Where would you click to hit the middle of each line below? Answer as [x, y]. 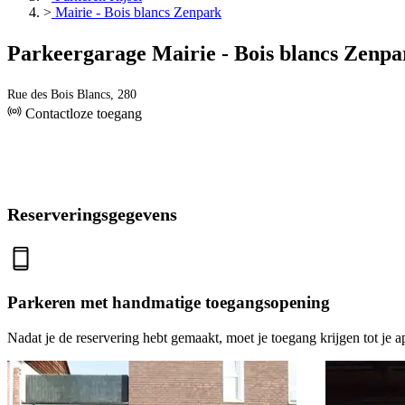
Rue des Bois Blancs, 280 [72, 95]
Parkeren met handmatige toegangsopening [169, 302]
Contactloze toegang [82, 114]
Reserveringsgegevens [92, 215]
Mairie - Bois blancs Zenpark [137, 13]
